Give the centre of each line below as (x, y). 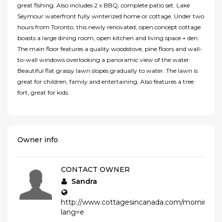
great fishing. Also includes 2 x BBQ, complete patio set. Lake (104, 5)
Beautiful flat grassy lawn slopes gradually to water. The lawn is (108, 71)
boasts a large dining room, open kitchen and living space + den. (108, 38)
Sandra (84, 182)
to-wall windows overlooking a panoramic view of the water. (104, 60)
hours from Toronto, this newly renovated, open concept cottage (109, 27)
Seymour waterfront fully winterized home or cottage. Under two (111, 16)
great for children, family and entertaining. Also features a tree (106, 82)
